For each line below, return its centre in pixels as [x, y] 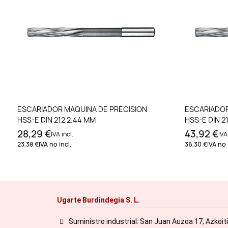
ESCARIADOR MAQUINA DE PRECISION [82, 109]
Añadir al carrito [96, 108]
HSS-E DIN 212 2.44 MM [56, 120]
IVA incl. [62, 134]
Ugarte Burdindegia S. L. [98, 200]
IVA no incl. [55, 145]
